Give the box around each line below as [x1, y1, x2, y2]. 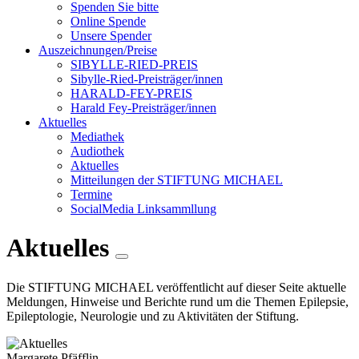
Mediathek [71, 130, 124, 143]
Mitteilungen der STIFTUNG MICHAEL [71, 173, 283, 187]
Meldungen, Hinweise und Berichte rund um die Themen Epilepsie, [6, 294, 349, 309]
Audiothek [71, 144, 124, 158]
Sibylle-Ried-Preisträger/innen [71, 72, 223, 86]
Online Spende [71, 14, 146, 28]
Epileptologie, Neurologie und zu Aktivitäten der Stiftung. [6, 309, 299, 323]
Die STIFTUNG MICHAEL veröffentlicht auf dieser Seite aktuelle [6, 280, 346, 294]
